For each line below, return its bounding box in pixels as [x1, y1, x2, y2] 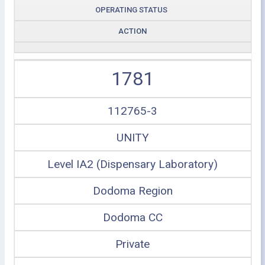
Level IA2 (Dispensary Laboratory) [47, 157, 218, 171]
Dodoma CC [102, 211, 163, 224]
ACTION [118, 27, 147, 35]
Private [115, 237, 150, 251]
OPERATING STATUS [95, 5, 167, 14]
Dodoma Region [92, 184, 173, 198]
